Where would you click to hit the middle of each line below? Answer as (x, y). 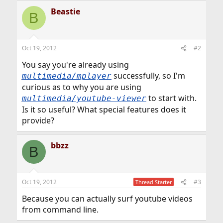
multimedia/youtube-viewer (84, 98)
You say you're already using (75, 65)
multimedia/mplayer (66, 76)
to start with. (171, 98)
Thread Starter (154, 182)
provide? (38, 120)
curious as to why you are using (81, 87)
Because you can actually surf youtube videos (107, 199)
